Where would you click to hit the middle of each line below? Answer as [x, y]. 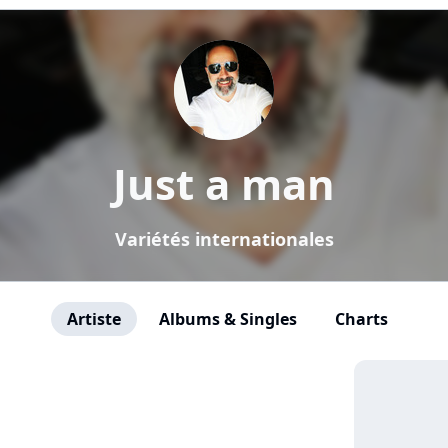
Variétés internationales [224, 239]
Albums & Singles [227, 319]
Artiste [93, 319]
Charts [361, 319]
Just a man [224, 183]
